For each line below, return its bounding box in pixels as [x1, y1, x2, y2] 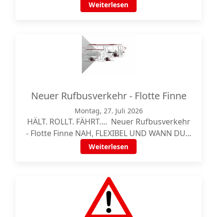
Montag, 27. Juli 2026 [74, 106, 143, 115]
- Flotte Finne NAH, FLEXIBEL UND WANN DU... [26, 127, 191, 139]
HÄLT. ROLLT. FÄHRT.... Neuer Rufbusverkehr [27, 116, 190, 127]
